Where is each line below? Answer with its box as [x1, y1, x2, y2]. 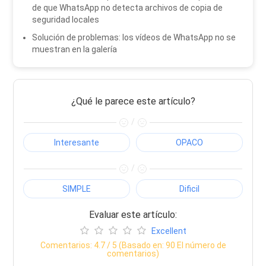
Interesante [54, 138, 100, 148]
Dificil [179, 183, 199, 194]
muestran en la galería [32, 45, 118, 55]
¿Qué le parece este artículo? [71, 96, 195, 107]
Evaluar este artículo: [89, 208, 177, 220]
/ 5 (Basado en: [104, 240, 166, 250]
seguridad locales [32, 15, 100, 25]
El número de [175, 240, 226, 250]
